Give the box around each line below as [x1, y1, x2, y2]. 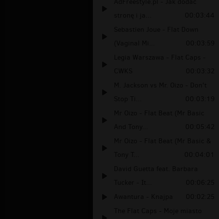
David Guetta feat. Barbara [114, 164, 198, 174]
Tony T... [114, 150, 139, 160]
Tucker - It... [114, 178, 152, 188]
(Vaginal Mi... [114, 39, 155, 48]
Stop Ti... [114, 94, 142, 104]
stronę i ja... [114, 11, 152, 21]
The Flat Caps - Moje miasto [114, 206, 202, 216]
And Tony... [114, 122, 148, 132]
